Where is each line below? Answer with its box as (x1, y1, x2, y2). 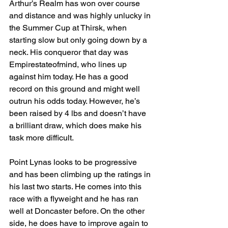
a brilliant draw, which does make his (9, 121, 144, 130)
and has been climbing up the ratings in (9, 169, 153, 179)
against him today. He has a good (9, 72, 130, 81)
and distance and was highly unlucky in (9, 11, 153, 20)
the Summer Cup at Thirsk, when (9, 23, 129, 33)
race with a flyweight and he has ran (9, 194, 140, 204)
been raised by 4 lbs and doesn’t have (9, 108, 148, 118)
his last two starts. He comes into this (9, 182, 144, 191)
